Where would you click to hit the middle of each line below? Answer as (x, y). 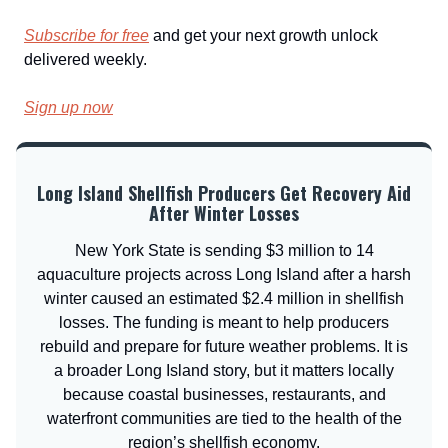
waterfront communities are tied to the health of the (224, 418)
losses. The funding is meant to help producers (224, 322)
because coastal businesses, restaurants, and (224, 394)
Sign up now (68, 107)
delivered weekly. (85, 59)
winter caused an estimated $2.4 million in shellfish (224, 298)
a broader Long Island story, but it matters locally (224, 370)
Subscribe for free (86, 35)
